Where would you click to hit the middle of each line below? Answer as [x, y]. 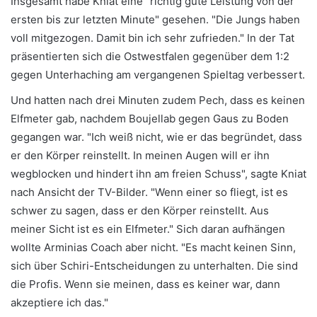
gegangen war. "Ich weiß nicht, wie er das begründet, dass [156, 137]
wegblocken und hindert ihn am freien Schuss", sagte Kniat [158, 173]
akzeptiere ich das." [59, 302]
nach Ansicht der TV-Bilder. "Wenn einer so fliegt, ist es [149, 192]
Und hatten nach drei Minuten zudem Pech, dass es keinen [158, 100]
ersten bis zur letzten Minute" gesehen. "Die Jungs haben [155, 19]
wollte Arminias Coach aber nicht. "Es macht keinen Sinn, [153, 247]
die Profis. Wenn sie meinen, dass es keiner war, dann [145, 284]
